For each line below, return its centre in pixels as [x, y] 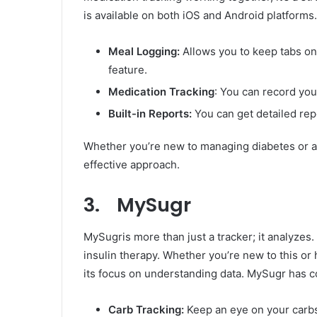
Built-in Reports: [150, 114]
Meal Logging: [145, 51]
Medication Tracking [161, 92]
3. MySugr [137, 205]
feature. [128, 70]
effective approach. [132, 165]
